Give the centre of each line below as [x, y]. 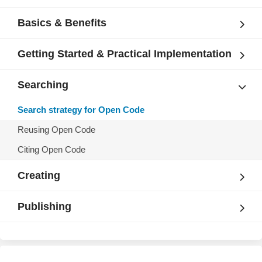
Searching [43, 85]
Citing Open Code [51, 149]
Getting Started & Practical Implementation [125, 54]
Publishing [44, 206]
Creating [39, 175]
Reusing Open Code [56, 130]
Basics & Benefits [62, 23]
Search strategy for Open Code [81, 110]
